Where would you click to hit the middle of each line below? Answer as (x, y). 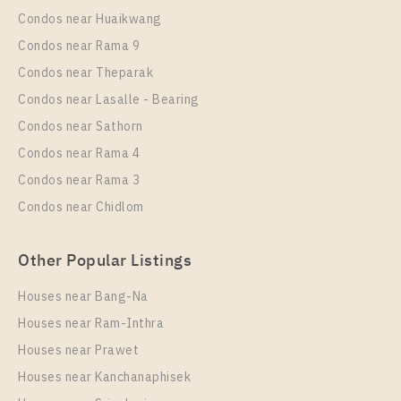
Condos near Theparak (85, 73)
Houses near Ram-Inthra (91, 323)
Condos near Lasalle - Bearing (109, 99)
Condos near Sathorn (81, 126)
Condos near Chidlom (81, 207)
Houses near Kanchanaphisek (104, 377)
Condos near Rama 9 (79, 46)
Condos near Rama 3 (79, 180)
